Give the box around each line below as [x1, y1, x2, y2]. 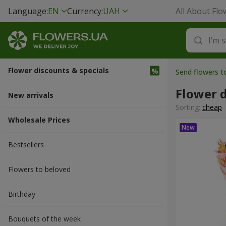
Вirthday [8, 189, 35, 199]
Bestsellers [8, 140, 44, 149]
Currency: [67, 6, 103, 17]
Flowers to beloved [8, 164, 71, 174]
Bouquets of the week [8, 214, 81, 223]
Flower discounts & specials [8, 66, 109, 75]
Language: [8, 6, 48, 17]
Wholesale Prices [8, 115, 70, 125]
